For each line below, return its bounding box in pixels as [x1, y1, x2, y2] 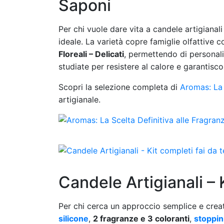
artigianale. [58, 94, 100, 104]
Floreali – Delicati [58, 49, 124, 59]
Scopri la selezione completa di [58, 82, 180, 92]
